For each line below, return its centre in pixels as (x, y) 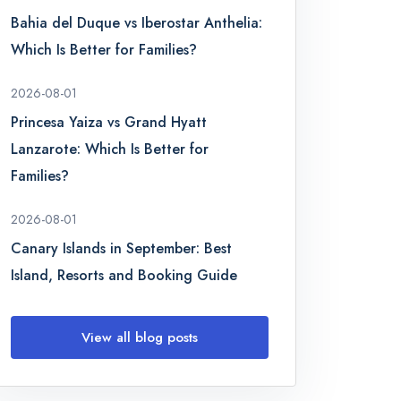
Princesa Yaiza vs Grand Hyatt (109, 122)
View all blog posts (140, 337)
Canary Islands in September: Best (122, 248)
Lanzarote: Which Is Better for (110, 149)
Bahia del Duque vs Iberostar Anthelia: (137, 23)
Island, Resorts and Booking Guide (124, 275)
